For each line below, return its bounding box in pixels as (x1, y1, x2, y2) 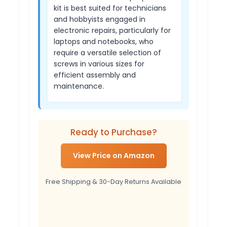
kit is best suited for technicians (54, 3, 166, 13)
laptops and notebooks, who (54, 36, 154, 47)
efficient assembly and (54, 69, 136, 80)
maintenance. (54, 81, 104, 91)
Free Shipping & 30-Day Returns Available (46, 177, 181, 186)
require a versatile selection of (54, 47, 161, 58)
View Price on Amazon (72, 150, 155, 161)
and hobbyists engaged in (54, 14, 145, 24)
